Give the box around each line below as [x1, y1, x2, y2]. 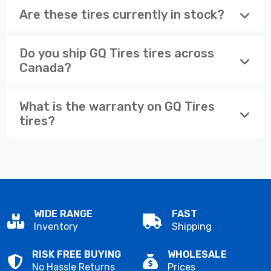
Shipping [172, 220, 212, 232]
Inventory [34, 220, 78, 232]
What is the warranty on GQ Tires [19, 99, 215, 114]
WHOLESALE [168, 248, 227, 260]
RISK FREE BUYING [32, 248, 121, 260]
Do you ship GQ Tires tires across [19, 45, 214, 60]
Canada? [19, 60, 71, 75]
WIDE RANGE [34, 207, 93, 220]
